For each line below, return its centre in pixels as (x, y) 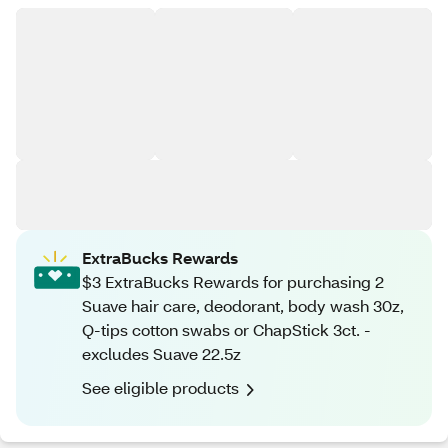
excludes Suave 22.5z (161, 353)
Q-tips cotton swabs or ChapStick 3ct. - (226, 329)
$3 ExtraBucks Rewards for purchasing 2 (233, 281)
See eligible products (160, 387)
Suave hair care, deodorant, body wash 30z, (243, 305)
